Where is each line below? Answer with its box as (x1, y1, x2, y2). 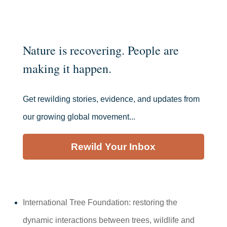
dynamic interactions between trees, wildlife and (22, 215, 195, 224)
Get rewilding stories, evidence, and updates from (22, 94, 200, 103)
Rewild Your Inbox (71, 141, 156, 152)
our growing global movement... (22, 112, 135, 121)
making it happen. (22, 60, 111, 77)
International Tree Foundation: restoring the (22, 198, 177, 207)
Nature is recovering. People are (22, 42, 179, 58)
